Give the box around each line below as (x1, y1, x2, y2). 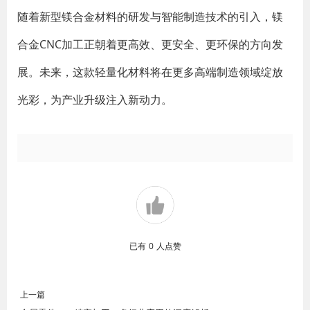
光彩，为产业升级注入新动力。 (17, 92, 172, 107)
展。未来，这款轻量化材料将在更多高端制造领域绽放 (17, 64, 283, 80)
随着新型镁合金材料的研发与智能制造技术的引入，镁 (17, 9, 283, 24)
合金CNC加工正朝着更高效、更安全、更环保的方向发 (17, 37, 283, 52)
